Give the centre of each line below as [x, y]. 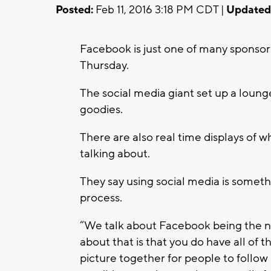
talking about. [115, 153]
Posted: [74, 10]
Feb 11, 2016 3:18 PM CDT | [160, 10]
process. [101, 198]
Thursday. [104, 65]
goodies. [101, 109]
